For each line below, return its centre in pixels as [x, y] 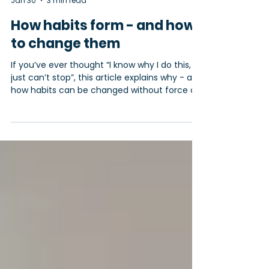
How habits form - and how [103, 63]
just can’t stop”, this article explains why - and [107, 115]
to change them [65, 81]
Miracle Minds [36, 27]
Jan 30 [23, 38]
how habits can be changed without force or [105, 128]
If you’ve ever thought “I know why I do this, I [103, 103]
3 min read [67, 38]
